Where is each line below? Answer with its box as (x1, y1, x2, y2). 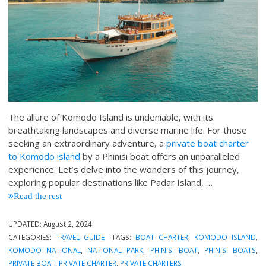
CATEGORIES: (8, 232, 56, 242)
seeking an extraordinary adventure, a (8, 137, 167, 150)
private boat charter (166, 137, 249, 150)
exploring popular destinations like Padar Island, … (8, 176, 213, 189)
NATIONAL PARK (87, 245, 144, 255)
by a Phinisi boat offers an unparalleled (80, 150, 240, 163)
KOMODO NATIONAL (8, 245, 81, 255)
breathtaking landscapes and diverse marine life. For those (8, 124, 248, 137)
